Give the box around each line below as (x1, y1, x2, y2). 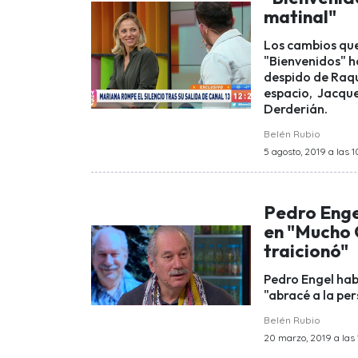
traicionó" (264, 240, 348, 263)
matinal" (264, 6, 336, 29)
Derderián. (264, 100, 330, 117)
